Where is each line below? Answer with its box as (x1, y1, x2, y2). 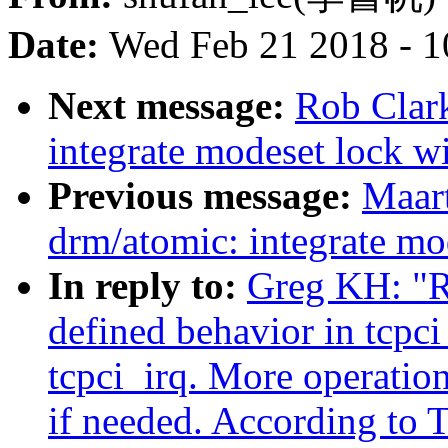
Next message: (48, 84, 295, 128)
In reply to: (48, 264, 247, 308)
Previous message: (48, 174, 362, 218)
